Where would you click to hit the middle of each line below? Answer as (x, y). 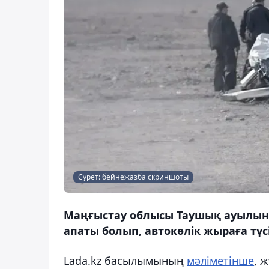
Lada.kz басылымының (125, 260)
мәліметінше (220, 260)
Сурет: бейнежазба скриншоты (133, 177)
